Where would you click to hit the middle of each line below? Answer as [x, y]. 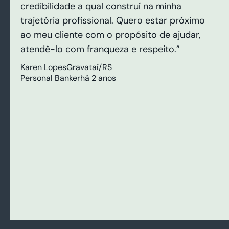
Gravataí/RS [89, 67]
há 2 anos [98, 78]
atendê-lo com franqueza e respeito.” [100, 49]
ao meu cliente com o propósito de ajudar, [110, 35]
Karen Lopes [43, 67]
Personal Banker [50, 78]
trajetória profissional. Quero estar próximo [113, 20]
